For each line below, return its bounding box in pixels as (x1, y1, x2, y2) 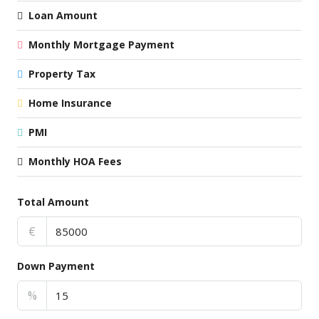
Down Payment (17, 259, 95, 273)
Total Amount (17, 195, 89, 209)
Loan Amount (28, 9, 98, 22)
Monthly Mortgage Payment (28, 38, 174, 51)
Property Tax (28, 67, 95, 80)
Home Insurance (28, 96, 112, 110)
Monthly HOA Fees (28, 155, 122, 168)
